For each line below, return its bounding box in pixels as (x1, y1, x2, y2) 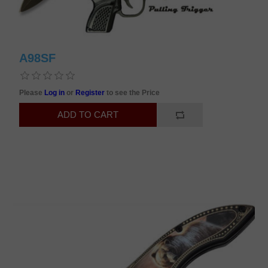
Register (75, 88, 107, 97)
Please (19, 88, 45, 97)
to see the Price (106, 88, 160, 97)
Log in (44, 88, 67, 97)
